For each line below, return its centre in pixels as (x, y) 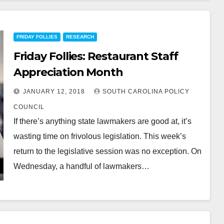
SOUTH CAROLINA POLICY (146, 91)
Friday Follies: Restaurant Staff (95, 56)
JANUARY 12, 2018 (55, 91)
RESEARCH (80, 37)
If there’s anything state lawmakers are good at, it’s (102, 121)
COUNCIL (29, 107)
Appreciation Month (68, 72)
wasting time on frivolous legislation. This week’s (99, 136)
